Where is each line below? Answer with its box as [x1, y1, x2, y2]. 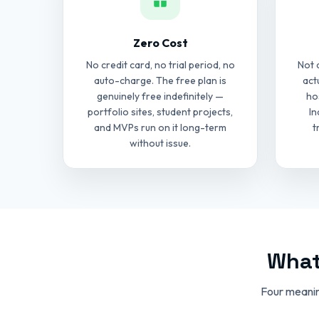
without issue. [130, 137, 191, 150]
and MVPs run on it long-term [94, 121, 226, 134]
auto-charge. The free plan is [94, 74, 226, 87]
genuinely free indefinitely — [97, 90, 224, 103]
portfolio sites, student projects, [88, 105, 233, 118]
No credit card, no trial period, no [85, 58, 235, 71]
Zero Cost [132, 36, 188, 50]
